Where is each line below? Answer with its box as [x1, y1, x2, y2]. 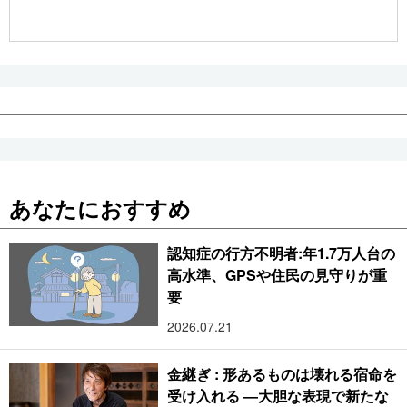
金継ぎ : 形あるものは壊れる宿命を [167, 362, 397, 384]
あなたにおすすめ [9, 192, 191, 223]
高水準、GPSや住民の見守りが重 [167, 263, 388, 285]
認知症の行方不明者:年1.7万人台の [167, 242, 395, 263]
